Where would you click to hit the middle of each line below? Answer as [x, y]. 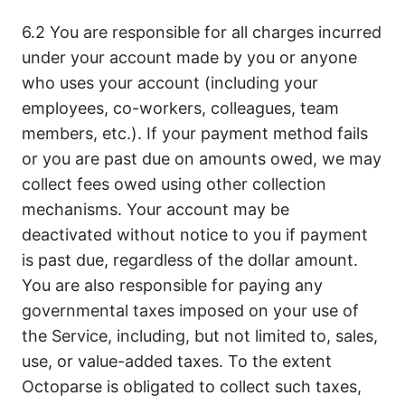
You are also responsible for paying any [172, 285]
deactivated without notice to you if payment [195, 235]
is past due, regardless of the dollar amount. [190, 260]
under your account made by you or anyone [189, 57]
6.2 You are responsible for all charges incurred [202, 32]
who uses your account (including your [170, 83]
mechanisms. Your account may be [155, 209]
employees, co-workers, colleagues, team [180, 108]
